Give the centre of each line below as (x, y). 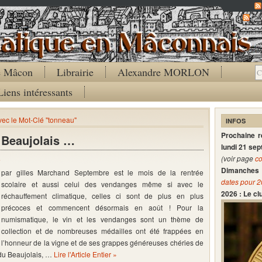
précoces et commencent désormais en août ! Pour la (102, 207)
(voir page (238, 158)
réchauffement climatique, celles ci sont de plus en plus (102, 196)
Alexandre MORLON (163, 72)
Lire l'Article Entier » (85, 254)
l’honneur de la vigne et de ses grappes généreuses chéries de (102, 242)
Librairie (75, 72)
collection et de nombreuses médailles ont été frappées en (102, 231)
